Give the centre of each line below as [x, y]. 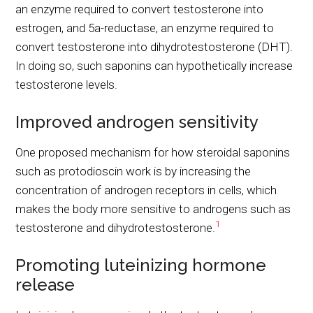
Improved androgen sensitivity [137, 122]
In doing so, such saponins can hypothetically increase [154, 65]
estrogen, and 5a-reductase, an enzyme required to [145, 28]
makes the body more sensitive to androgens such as [153, 209]
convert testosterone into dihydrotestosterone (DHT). [154, 46]
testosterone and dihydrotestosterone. [116, 227]
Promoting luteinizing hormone [141, 265]
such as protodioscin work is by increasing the [133, 171]
